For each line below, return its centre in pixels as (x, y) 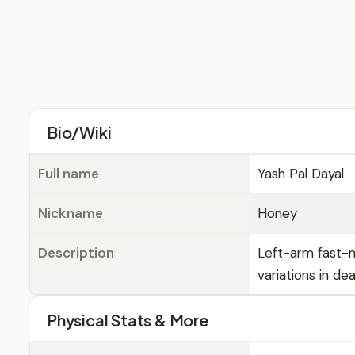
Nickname (71, 213)
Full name (69, 174)
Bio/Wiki (79, 132)
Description (76, 253)
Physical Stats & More (128, 320)
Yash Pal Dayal (301, 174)
